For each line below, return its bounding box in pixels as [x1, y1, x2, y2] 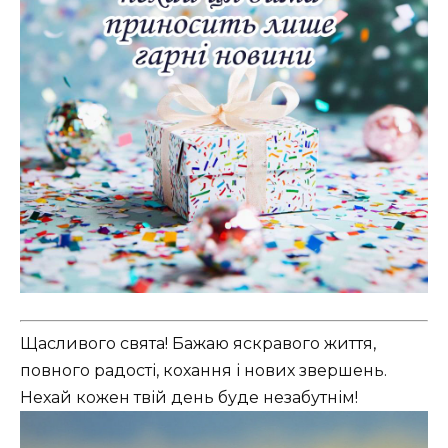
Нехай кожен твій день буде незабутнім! [20, 388, 358, 408]
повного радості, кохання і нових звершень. [20, 361, 387, 381]
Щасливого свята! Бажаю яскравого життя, [20, 334, 376, 354]
